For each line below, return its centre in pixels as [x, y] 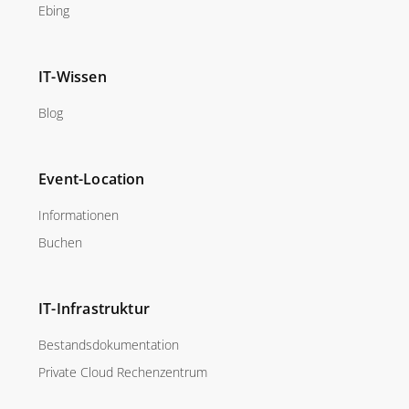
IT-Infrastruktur [94, 308]
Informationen [79, 215]
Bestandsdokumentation [109, 344]
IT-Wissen [73, 76]
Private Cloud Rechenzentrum [123, 372]
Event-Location [92, 178]
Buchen [60, 242]
